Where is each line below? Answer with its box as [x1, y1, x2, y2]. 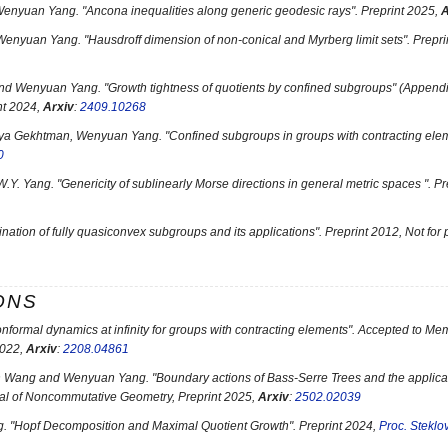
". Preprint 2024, [289, 419, 379, 433]
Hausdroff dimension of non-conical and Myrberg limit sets [88, 33, 403, 47]
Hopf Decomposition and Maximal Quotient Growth [14, 419, 289, 433]
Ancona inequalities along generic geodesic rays [86, 4, 351, 18]
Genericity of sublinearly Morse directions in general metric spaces [61, 177, 424, 191]
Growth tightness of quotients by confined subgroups [108, 81, 392, 95]
